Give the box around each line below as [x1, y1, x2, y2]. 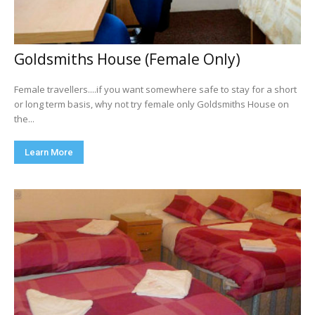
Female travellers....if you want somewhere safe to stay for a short [14, 83, 297, 96]
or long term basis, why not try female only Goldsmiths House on [14, 98, 289, 110]
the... [14, 112, 34, 125]
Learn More [25, 147, 73, 157]
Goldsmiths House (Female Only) [14, 49, 240, 69]
